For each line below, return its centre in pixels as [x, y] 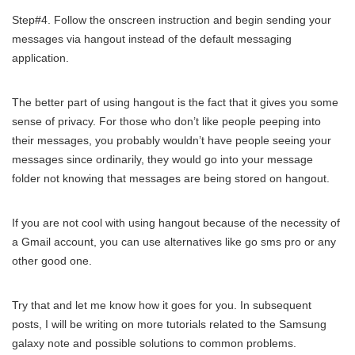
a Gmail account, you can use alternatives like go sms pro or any [174, 241]
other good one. [52, 260]
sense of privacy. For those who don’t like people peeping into [166, 121]
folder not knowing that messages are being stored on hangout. [171, 178]
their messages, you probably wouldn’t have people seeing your [172, 140]
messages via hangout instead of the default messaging [152, 38]
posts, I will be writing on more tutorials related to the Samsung [169, 324]
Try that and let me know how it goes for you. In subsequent [162, 305]
